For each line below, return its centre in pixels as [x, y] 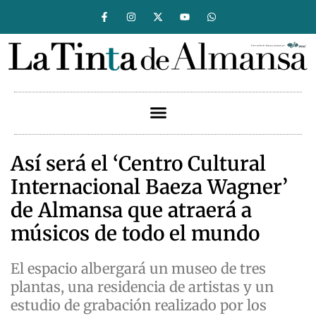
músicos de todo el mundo [135, 234]
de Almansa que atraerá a [131, 211]
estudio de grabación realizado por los [139, 305]
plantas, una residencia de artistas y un [142, 287]
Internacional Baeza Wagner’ [149, 187]
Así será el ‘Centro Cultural [138, 164]
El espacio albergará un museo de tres [138, 269]
